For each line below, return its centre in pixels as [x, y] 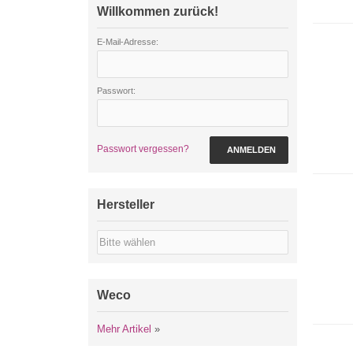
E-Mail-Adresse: [128, 42]
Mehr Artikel [124, 329]
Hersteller [126, 204]
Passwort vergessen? [143, 149]
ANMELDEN [251, 150]
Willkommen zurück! [158, 11]
